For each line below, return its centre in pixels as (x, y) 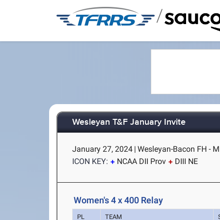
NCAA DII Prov (142, 161)
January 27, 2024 (103, 149)
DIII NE (187, 161)
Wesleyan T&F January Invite (129, 123)
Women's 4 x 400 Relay (119, 200)
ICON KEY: (90, 161)
